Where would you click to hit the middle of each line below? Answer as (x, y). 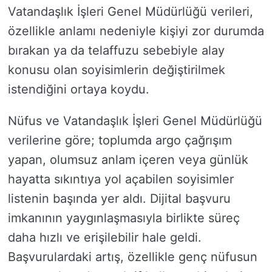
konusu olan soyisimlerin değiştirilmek (117, 70)
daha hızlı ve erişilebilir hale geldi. (105, 237)
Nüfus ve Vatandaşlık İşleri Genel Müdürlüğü (135, 121)
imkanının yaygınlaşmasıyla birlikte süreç (124, 218)
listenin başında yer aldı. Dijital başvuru (119, 199)
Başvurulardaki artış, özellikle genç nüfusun (133, 257)
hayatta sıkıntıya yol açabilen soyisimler (121, 179)
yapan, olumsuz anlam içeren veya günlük (128, 160)
